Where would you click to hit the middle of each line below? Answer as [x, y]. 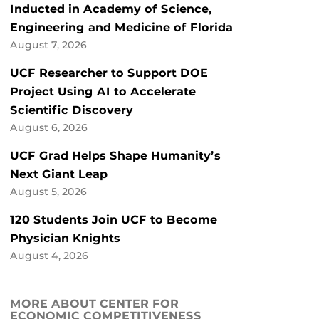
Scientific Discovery [72, 110]
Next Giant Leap [59, 174]
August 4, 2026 [49, 256]
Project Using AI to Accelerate [103, 92]
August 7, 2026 [48, 45]
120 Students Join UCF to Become [114, 220]
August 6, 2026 [49, 128]
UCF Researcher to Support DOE [109, 73]
